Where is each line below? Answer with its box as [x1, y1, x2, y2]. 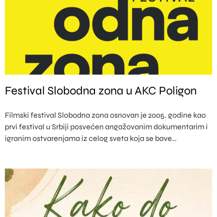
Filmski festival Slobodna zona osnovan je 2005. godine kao [5, 110, 206, 120]
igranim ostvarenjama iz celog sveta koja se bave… [5, 134, 177, 143]
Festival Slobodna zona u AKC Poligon [5, 84, 197, 98]
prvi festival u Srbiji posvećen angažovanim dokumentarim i [5, 122, 208, 132]
